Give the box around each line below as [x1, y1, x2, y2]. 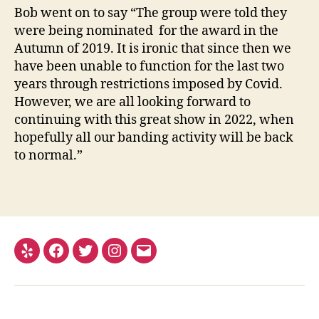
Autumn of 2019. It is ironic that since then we [14, 41, 291, 58]
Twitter [84, 251, 126, 267]
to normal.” [14, 147, 83, 164]
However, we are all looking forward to [14, 94, 251, 111]
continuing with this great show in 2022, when [14, 112, 294, 129]
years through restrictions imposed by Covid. [14, 76, 283, 93]
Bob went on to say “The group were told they [14, 5, 287, 22]
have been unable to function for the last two [14, 58, 284, 75]
